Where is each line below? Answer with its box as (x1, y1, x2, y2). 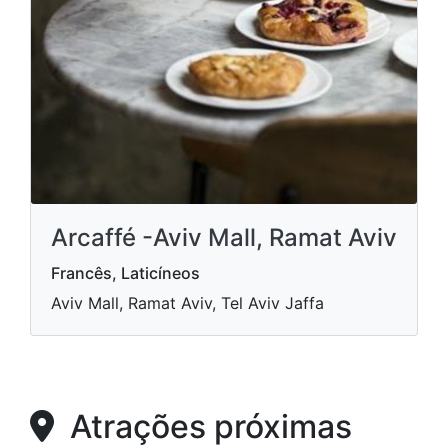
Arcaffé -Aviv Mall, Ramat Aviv (51, 223, 397, 252)
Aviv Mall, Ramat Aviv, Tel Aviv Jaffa (51, 293, 324, 313)
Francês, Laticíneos (51, 263, 200, 283)
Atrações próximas (54, 407, 352, 446)
